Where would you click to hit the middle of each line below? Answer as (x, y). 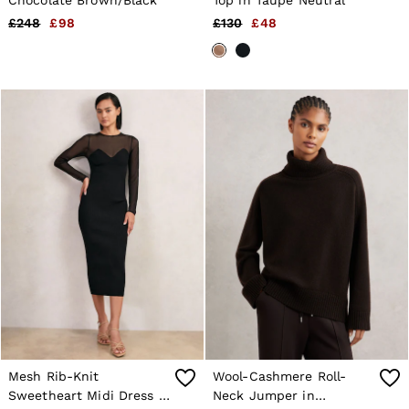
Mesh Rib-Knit (54, 377)
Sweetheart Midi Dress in (89, 396)
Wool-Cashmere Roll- (280, 377)
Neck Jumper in (264, 396)
